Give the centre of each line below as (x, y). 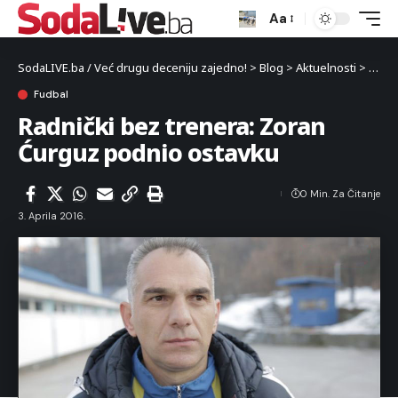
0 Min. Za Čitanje (340, 194)
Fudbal (51, 94)
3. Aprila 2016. (52, 216)
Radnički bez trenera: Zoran (171, 126)
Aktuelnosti (326, 68)
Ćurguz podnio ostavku (149, 152)
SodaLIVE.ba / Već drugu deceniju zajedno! (132, 68)
